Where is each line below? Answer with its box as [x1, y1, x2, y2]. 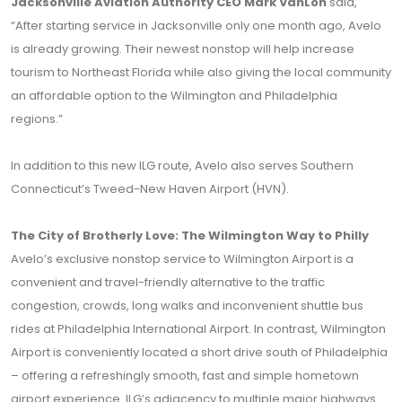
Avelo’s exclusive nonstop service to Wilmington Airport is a [11, 250, 354, 267]
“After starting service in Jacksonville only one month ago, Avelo [11, 17, 381, 34]
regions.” [11, 110, 63, 127]
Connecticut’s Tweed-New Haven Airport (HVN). [11, 180, 289, 197]
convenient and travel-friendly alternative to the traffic [11, 274, 325, 291]
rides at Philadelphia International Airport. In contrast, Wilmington [11, 320, 386, 337]
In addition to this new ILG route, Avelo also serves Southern [11, 157, 354, 174]
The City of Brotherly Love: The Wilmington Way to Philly [11, 227, 369, 244]
